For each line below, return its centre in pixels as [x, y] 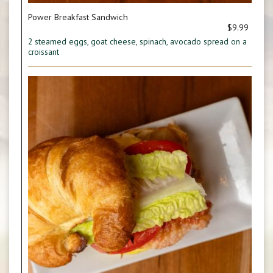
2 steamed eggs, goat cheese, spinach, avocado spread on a [137, 41]
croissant [44, 52]
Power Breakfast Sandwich [78, 17]
